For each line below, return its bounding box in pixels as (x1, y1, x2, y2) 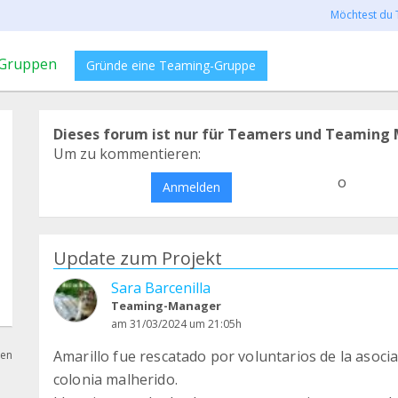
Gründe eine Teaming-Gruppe (86, 57, 256, 74)
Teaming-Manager (111, 298, 221, 314)
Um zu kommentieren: (53, 144, 201, 163)
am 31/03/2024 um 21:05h (111, 316, 242, 331)
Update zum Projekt (53, 246, 222, 270)
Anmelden (162, 179, 220, 195)
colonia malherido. (53, 370, 178, 389)
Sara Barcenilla (111, 278, 211, 298)
